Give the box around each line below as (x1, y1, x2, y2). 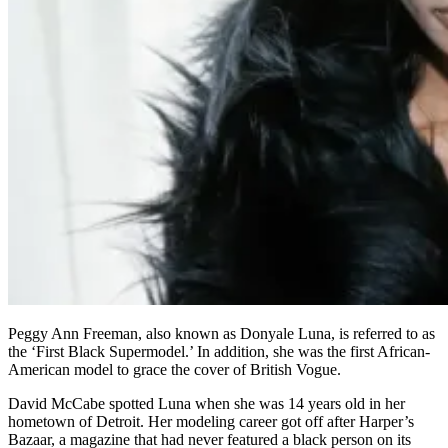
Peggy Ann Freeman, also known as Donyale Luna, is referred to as (8, 324, 435, 342)
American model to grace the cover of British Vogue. (8, 360, 341, 378)
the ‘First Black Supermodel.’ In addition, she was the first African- (8, 342, 430, 360)
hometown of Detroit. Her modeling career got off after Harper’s (8, 412, 414, 430)
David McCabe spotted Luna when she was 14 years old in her (8, 394, 405, 412)
